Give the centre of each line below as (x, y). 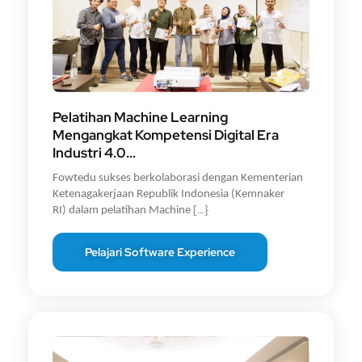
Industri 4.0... (94, 152)
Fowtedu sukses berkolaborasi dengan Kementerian (178, 178)
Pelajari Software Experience (160, 253)
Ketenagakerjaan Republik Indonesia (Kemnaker (168, 194)
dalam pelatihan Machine (131, 210)
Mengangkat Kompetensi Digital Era (166, 135)
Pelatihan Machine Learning (140, 117)
